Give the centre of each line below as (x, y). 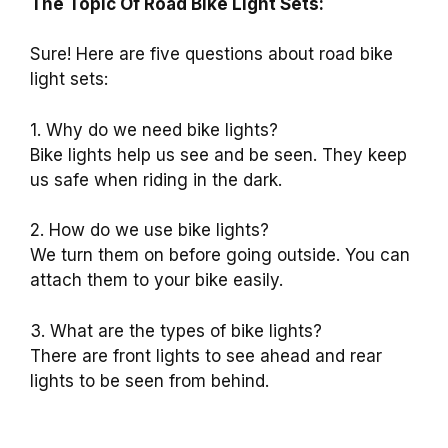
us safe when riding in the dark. (156, 179)
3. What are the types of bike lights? (176, 330)
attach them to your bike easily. (156, 280)
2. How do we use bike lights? (149, 230)
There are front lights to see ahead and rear (206, 355)
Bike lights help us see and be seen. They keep (218, 154)
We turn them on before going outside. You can (220, 255)
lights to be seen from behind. (149, 380)
